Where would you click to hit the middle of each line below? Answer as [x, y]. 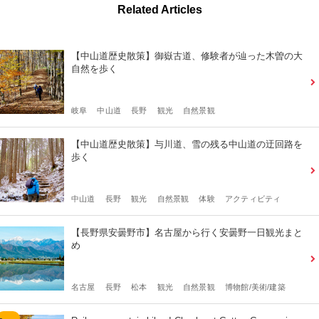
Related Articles [159, 9]
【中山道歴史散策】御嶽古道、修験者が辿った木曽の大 [187, 56]
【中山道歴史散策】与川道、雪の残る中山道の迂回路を [187, 144]
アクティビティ [253, 198]
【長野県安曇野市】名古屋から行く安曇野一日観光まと [187, 232]
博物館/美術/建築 [255, 287]
